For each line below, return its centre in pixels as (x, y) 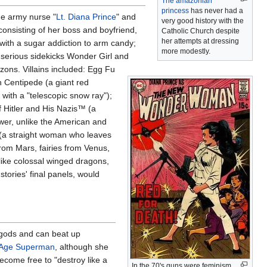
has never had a (216, 10)
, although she (82, 246)
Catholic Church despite (201, 31)
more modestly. (186, 51)
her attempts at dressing (200, 41)
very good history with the (203, 21)
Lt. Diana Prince (86, 16)
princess (175, 10)
